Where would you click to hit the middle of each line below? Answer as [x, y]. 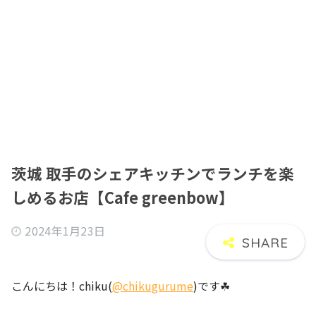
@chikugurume [153, 285]
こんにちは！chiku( [62, 285]
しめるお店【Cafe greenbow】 [123, 197]
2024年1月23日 [65, 231]
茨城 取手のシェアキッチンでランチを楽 [153, 173]
